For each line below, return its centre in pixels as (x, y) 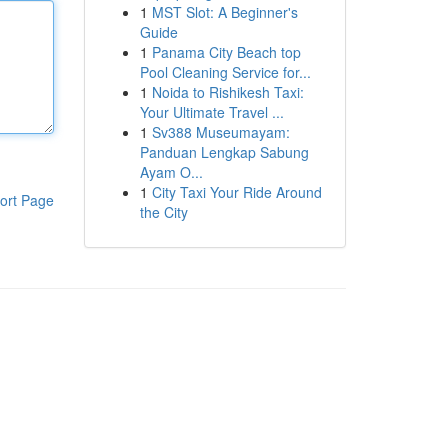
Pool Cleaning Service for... (225, 72)
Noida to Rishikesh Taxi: (227, 92)
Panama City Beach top (226, 52)
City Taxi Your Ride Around (236, 192)
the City (163, 212)
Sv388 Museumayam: (220, 132)
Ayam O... (171, 172)
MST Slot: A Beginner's (224, 12)
